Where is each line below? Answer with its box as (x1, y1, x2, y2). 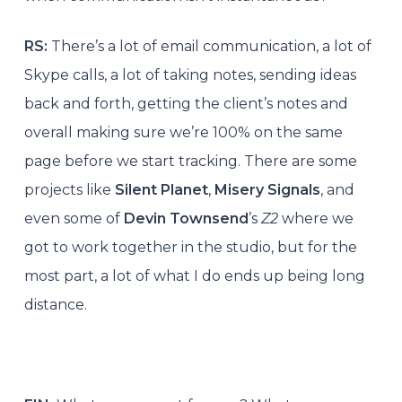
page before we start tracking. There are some (23, 152, 357, 170)
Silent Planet (114, 180, 208, 198)
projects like (23, 180, 115, 198)
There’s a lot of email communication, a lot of (50, 37, 371, 55)
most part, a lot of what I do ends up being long (23, 267, 365, 284)
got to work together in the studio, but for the (23, 238, 357, 256)
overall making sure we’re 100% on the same (23, 123, 343, 141)
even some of (23, 209, 120, 227)
